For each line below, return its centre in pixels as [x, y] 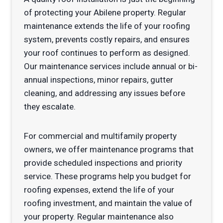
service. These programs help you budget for [108, 176]
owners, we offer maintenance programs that [109, 150]
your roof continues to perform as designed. [107, 53]
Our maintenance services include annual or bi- [111, 66]
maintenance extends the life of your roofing [107, 26]
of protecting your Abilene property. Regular [105, 13]
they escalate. [50, 107]
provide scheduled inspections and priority [103, 163]
